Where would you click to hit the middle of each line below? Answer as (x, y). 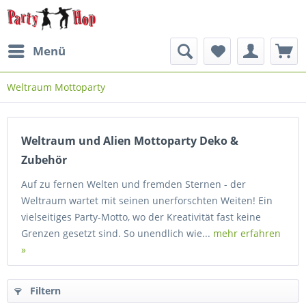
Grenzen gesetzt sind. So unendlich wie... (117, 233)
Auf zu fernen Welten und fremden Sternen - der (134, 184)
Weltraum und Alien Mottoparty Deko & (130, 141)
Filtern (44, 291)
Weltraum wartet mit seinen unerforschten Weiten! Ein (147, 200)
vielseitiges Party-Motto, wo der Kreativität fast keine (141, 217)
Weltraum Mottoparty (56, 87)
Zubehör (44, 160)
